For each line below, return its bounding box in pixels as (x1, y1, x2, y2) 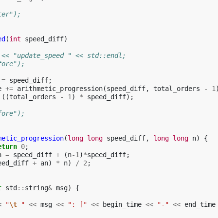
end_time (184, 200, 216, 208)
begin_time (103, 200, 142, 208)
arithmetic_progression (17, 85, 103, 92)
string (25, 184, 48, 192)
